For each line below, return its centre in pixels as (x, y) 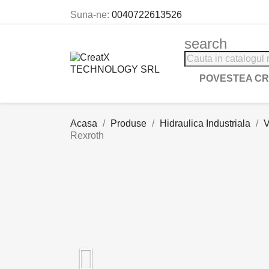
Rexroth (87, 135)
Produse (128, 123)
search (206, 44)
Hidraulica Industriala (205, 123)
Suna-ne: (91, 15)
